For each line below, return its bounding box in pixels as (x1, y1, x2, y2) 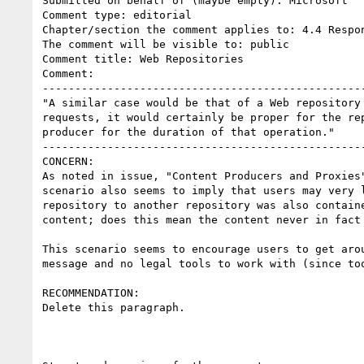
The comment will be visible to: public (42, 37, 289, 50)
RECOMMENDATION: (42, 286, 140, 299)
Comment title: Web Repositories (42, 52, 244, 65)
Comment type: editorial (42, 8, 192, 21)
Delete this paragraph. (42, 301, 185, 314)
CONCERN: (42, 154, 94, 167)
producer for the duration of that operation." (42, 125, 335, 138)
